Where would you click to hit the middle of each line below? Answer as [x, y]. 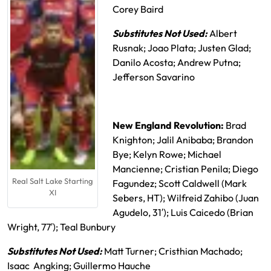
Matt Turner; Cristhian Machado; [173, 251]
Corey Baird [138, 9]
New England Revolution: [169, 125]
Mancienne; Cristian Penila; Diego [185, 169]
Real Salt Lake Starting [53, 181]
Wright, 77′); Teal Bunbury [61, 227]
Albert [223, 33]
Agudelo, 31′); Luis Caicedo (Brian [183, 212]
